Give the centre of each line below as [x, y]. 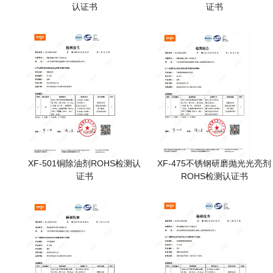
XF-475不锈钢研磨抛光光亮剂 [214, 164]
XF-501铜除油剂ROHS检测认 [85, 164]
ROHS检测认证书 [214, 176]
